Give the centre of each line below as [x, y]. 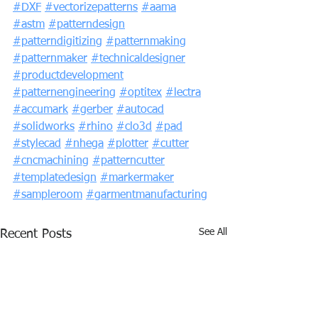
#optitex [141, 93]
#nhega [84, 144]
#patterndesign [87, 25]
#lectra [183, 93]
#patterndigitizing [57, 42]
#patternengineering [64, 93]
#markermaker [137, 178]
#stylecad [37, 144]
